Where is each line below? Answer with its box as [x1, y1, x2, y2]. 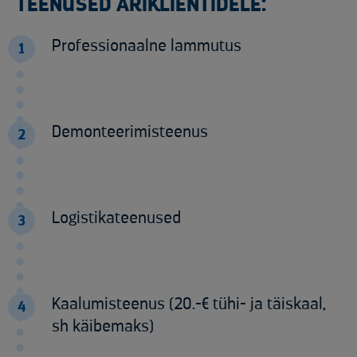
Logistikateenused [52, 210, 181, 227]
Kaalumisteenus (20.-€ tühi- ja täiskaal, [52, 296, 326, 313]
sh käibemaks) [52, 318, 154, 335]
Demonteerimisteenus [52, 124, 208, 141]
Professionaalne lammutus [52, 37, 241, 55]
